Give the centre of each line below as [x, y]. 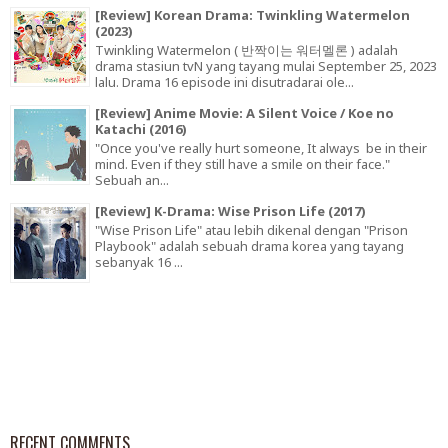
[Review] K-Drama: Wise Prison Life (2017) [230, 210]
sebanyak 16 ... [139, 261]
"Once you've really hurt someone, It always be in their [261, 147]
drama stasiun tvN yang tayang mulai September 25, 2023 [266, 65]
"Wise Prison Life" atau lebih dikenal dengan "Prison [251, 229]
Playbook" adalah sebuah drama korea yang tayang [249, 245]
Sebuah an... [132, 179]
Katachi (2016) [141, 128]
